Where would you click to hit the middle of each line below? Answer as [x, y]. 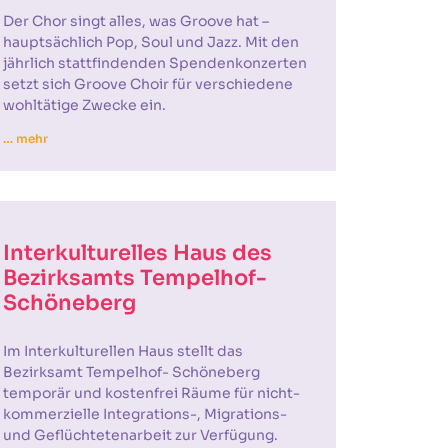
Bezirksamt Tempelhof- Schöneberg [131, 372]
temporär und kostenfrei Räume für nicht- [151, 393]
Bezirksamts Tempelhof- [134, 278]
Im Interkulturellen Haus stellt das [122, 351]
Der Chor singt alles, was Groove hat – [135, 21]
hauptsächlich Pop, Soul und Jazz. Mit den [150, 42]
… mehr [25, 138]
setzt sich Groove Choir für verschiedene [147, 84]
